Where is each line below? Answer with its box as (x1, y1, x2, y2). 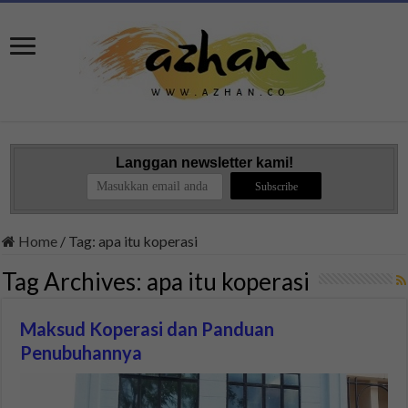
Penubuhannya (20, 341, 143, 363)
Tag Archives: (2, 266, 148, 296)
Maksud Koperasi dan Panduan (20, 317, 275, 340)
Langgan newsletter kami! (115, 155, 293, 170)
